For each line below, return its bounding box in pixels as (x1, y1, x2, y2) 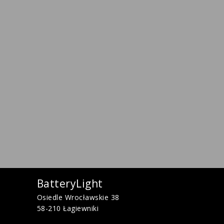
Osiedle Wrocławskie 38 (36, 192, 119, 202)
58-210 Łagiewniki (36, 203, 98, 213)
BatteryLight (36, 176, 103, 190)
